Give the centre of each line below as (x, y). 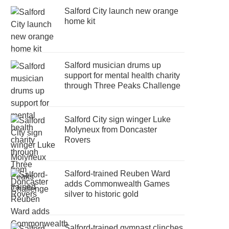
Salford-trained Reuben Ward (118, 174)
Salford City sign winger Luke (118, 119)
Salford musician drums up (113, 65)
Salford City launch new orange (122, 11)
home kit (80, 21)
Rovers (78, 140)
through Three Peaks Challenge (123, 86)
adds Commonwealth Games (117, 184)
